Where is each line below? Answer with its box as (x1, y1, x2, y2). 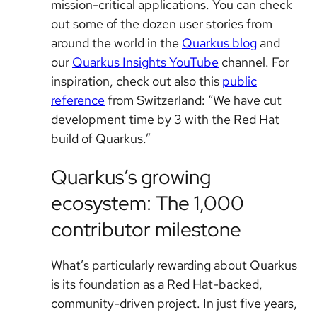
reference (51, 92, 105, 109)
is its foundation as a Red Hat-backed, (51, 276, 263, 293)
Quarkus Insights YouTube (72, 54, 219, 71)
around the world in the (51, 35, 182, 52)
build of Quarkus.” (51, 130, 154, 147)
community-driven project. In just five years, (51, 295, 297, 312)
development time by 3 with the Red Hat (51, 111, 279, 128)
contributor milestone (51, 216, 241, 243)
